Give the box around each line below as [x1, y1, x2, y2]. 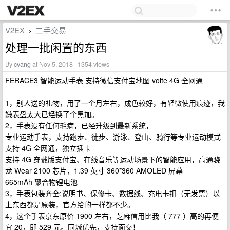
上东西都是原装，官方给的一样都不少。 [5, 199, 135, 209]
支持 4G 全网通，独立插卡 [5, 143, 91, 153]
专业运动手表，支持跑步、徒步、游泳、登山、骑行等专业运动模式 [5, 131, 221, 142]
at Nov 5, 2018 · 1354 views [31, 60, 109, 69]
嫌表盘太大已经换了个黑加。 [5, 109, 99, 119]
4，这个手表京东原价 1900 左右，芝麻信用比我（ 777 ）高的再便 [5, 210, 219, 221]
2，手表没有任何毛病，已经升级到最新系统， [5, 120, 153, 130]
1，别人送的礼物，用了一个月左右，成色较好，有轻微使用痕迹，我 [5, 98, 225, 108]
